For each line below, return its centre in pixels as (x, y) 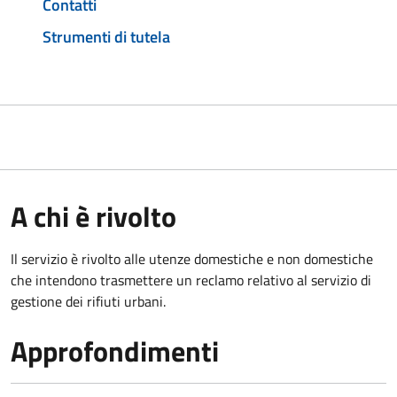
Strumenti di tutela (106, 36)
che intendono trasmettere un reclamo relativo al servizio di (191, 280)
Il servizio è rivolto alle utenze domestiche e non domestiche (192, 258)
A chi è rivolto (93, 216)
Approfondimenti (115, 350)
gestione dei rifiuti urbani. (88, 301)
